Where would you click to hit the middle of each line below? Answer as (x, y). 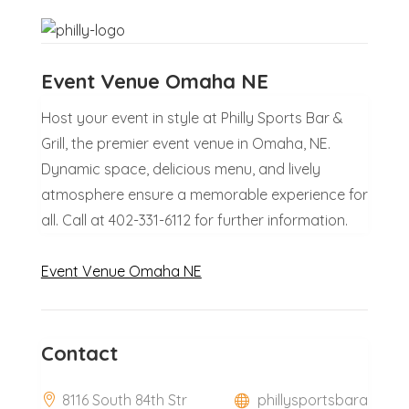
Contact (79, 353)
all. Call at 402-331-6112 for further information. (194, 220)
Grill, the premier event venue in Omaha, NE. (185, 143)
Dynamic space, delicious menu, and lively (180, 168)
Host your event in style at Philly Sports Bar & (192, 117)
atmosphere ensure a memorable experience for (204, 194)
